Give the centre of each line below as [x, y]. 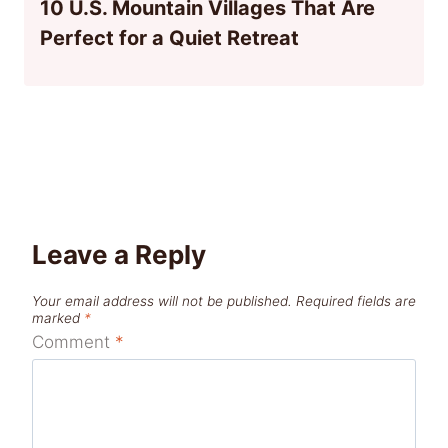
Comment [73, 341]
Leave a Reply [119, 255]
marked [58, 318]
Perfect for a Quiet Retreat [169, 38]
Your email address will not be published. [162, 301]
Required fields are [356, 301]
